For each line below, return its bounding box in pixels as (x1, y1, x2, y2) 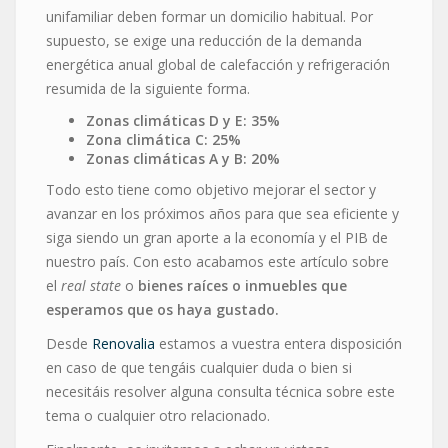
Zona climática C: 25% (86, 129, 241, 149)
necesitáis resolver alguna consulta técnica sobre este (46, 381, 395, 401)
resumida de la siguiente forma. (46, 78, 250, 98)
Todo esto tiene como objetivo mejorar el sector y (46, 179, 376, 199)
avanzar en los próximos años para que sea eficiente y (46, 203, 399, 223)
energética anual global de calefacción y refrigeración (46, 54, 390, 74)
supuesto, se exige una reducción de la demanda (46, 30, 362, 50)
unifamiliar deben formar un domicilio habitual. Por (46, 6, 373, 26)
